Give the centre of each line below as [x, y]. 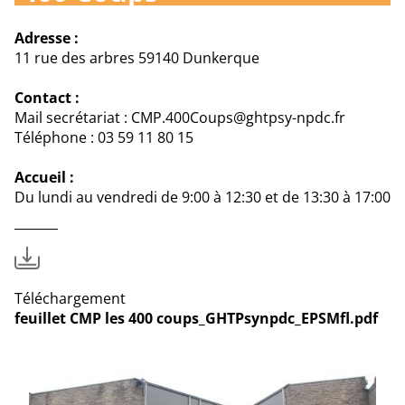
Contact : [47, 97]
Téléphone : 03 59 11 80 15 [104, 137]
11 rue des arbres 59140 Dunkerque [137, 57]
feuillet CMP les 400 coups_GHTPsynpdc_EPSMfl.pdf [196, 318]
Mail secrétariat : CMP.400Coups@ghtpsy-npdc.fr [180, 117]
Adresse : [47, 38]
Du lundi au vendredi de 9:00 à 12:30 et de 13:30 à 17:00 [202, 197]
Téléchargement [70, 298]
